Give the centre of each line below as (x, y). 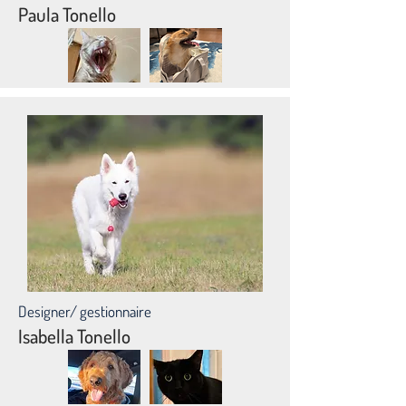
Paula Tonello (67, 14)
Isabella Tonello (74, 336)
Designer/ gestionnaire (85, 311)
